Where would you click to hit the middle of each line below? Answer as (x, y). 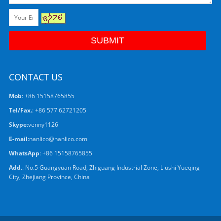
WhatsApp (24, 153)
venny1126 (43, 125)
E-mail (18, 139)
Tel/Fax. (20, 110)
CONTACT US (36, 77)
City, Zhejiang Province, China (49, 177)
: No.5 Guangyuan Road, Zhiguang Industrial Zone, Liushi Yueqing (111, 168)
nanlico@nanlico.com (58, 139)
